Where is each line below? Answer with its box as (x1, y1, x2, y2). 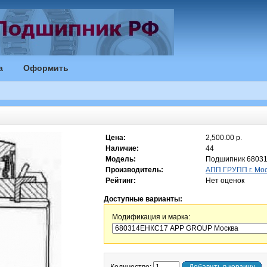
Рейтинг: (105, 176, 136, 185)
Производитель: (105, 166, 163, 174)
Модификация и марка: (112, 213, 190, 221)
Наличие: (105, 144, 139, 153)
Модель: (105, 155, 136, 163)
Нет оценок (206, 176, 244, 185)
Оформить (23, 63, 69, 73)
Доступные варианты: (104, 195, 182, 203)
